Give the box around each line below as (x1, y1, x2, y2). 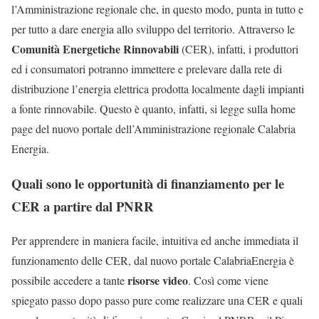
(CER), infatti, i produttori (182, 41, 298, 57)
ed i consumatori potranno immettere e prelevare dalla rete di (11, 61, 282, 77)
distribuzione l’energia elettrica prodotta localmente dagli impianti (11, 81, 304, 97)
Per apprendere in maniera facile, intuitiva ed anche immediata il (11, 233, 298, 249)
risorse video (127, 272, 188, 289)
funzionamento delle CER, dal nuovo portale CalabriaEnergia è (11, 253, 294, 268)
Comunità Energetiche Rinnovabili (11, 41, 182, 58)
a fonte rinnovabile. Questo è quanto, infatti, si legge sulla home (11, 101, 296, 117)
